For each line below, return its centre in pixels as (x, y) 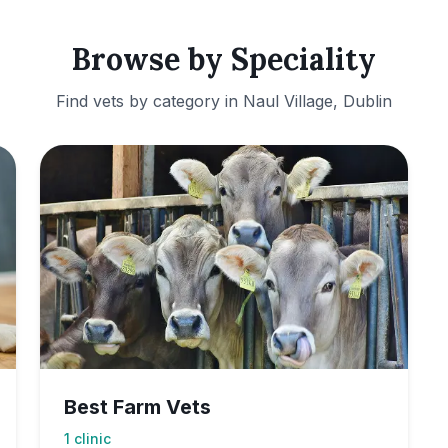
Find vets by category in (149, 101)
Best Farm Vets (137, 407)
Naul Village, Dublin (317, 101)
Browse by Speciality (224, 59)
